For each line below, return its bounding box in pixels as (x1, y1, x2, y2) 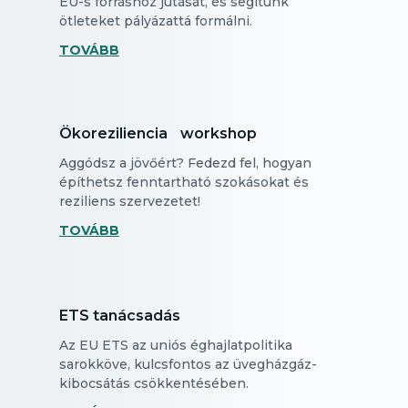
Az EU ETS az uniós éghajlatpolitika (58, 337, 292, 353)
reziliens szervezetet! (58, 193, 200, 209)
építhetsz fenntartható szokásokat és (58, 174, 309, 190)
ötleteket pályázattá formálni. (58, 13, 252, 29)
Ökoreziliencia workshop (58, 125, 257, 142)
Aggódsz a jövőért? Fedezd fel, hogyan (58, 155, 311, 171)
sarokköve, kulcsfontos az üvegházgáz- (58, 356, 317, 372)
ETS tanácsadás (58, 307, 180, 324)
